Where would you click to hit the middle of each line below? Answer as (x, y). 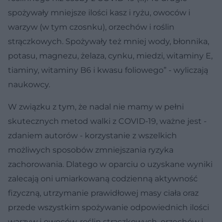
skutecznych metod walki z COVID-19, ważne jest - (107, 121)
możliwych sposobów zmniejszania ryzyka (91, 150)
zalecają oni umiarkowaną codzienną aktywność (103, 178)
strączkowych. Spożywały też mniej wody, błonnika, (109, 41)
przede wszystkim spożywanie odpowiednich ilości (109, 207)
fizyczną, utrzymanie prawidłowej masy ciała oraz (103, 193)
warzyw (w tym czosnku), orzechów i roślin (91, 27)
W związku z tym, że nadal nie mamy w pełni (96, 107)
